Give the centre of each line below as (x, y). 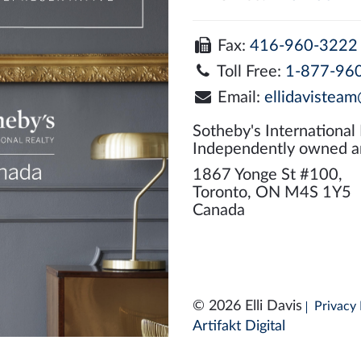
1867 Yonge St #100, (268, 174)
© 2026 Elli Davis (247, 306)
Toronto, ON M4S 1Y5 (272, 192)
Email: (239, 97)
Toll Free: (249, 71)
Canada (219, 210)
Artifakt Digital (239, 326)
